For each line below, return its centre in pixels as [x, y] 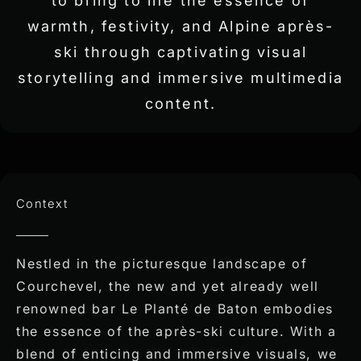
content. [180, 104]
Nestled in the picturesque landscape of [162, 264]
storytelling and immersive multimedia [180, 78]
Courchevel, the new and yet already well [167, 286]
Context [42, 204]
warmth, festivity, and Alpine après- [180, 27]
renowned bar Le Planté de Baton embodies [174, 309]
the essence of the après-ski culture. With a [176, 332]
